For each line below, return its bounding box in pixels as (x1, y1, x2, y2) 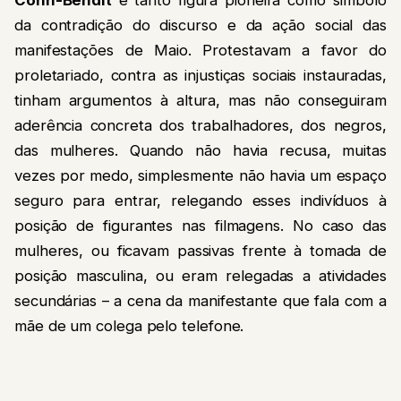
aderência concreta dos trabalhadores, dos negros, (14, 115, 387, 134)
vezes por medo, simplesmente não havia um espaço (14, 166, 387, 184)
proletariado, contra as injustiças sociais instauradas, (14, 65, 387, 84)
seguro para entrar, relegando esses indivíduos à (14, 191, 387, 209)
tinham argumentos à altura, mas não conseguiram (14, 90, 387, 109)
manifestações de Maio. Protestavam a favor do (14, 40, 387, 59)
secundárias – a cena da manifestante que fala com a (14, 291, 387, 310)
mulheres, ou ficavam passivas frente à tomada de (14, 241, 387, 260)
